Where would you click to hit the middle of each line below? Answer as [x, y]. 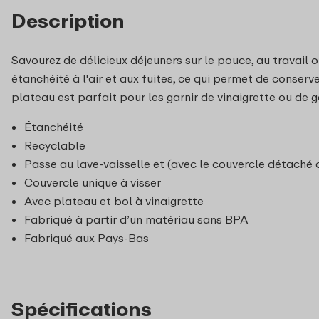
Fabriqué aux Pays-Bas [87, 238]
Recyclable [55, 146]
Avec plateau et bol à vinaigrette [114, 201]
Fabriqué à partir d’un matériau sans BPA [136, 220]
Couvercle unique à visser [93, 183]
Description [68, 21]
